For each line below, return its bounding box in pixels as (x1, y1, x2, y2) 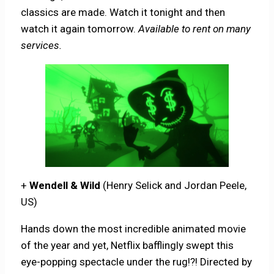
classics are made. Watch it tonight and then (21, 6, 226, 18)
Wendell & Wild (29, 179, 101, 192)
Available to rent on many (138, 22, 251, 35)
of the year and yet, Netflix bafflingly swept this (21, 239, 234, 252)
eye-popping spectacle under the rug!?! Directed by (21, 256, 253, 268)
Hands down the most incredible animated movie (21, 223, 246, 235)
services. (21, 39, 62, 51)
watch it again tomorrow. (21, 22, 139, 35)
